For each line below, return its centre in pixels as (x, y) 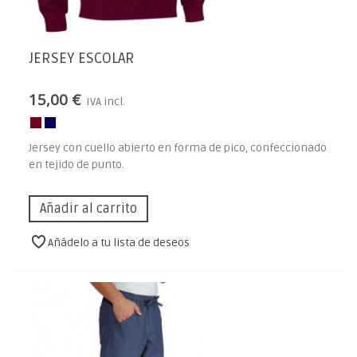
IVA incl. (106, 102)
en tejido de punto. (76, 165)
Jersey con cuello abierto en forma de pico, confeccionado (178, 148)
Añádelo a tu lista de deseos (119, 242)
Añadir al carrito (88, 209)
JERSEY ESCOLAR (82, 59)
